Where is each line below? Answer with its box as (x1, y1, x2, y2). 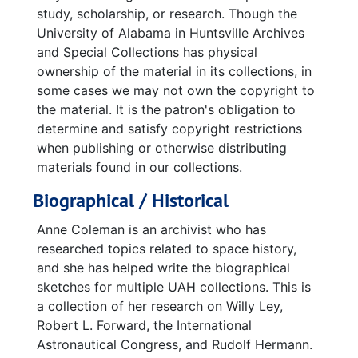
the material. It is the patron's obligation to (37, 101, 296, 117)
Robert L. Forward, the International (37, 317, 252, 333)
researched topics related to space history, (37, 241, 296, 257)
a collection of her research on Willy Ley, (37, 298, 283, 314)
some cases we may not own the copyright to (37, 82, 315, 98)
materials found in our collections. (37, 159, 242, 175)
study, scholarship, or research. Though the (37, 6, 297, 22)
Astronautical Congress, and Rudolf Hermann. (37, 336, 312, 352)
